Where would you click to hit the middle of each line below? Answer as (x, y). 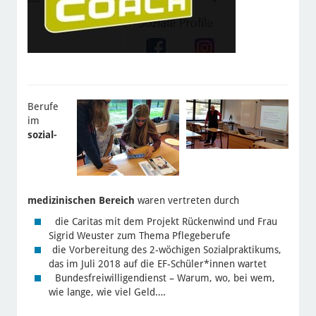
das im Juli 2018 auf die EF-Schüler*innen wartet (157, 263)
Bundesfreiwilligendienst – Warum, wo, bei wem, (163, 278)
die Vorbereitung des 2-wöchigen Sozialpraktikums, (166, 249)
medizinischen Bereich (82, 200)
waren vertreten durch (188, 200)
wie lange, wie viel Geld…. (107, 292)
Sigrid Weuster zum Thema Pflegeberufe (139, 235)
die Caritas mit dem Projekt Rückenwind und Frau (164, 221)
